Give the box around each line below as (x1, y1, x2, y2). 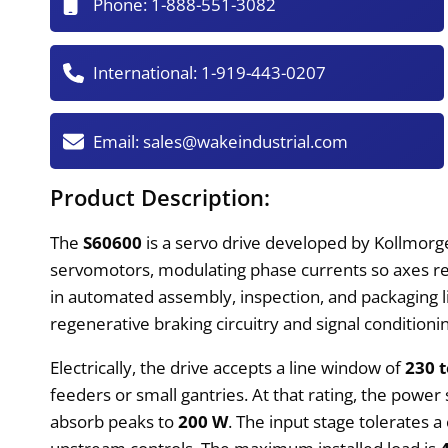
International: (93, 61, 202, 85)
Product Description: (50, 181, 271, 212)
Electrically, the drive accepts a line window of (50, 355, 406, 379)
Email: (93, 129, 144, 153)
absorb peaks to (50, 409, 179, 433)
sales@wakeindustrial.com (143, 129, 349, 153)
